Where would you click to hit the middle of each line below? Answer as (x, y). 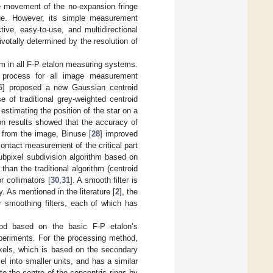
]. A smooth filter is (104, 180)
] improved (119, 133)
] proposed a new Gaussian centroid (70, 87)
